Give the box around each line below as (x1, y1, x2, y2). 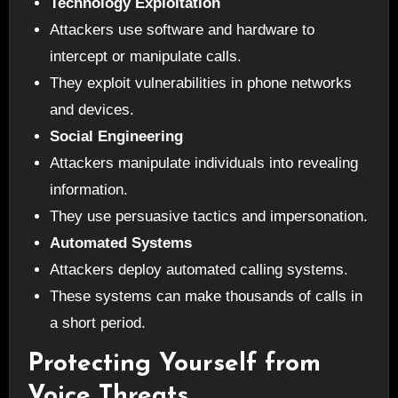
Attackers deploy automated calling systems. (50, 261, 349, 279)
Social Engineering (50, 128, 184, 146)
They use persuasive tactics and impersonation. (50, 208, 369, 226)
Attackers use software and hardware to (50, 21, 315, 39)
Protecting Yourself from (27, 351, 321, 377)
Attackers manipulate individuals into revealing (50, 155, 359, 172)
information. (50, 181, 129, 199)
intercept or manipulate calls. (50, 48, 243, 66)
